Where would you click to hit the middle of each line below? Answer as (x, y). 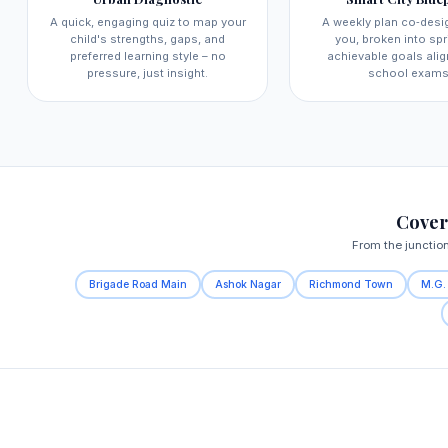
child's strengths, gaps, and (147, 39)
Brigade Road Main (137, 284)
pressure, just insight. (147, 73)
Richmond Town (351, 284)
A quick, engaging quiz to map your (147, 22)
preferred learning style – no (147, 56)
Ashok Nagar (248, 284)
